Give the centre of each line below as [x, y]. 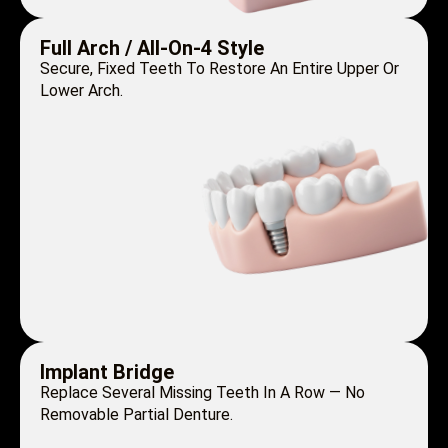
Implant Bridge [107, 372]
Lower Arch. [81, 91]
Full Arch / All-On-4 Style [152, 48]
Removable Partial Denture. [136, 415]
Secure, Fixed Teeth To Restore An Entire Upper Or [219, 69]
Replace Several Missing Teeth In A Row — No [202, 393]
